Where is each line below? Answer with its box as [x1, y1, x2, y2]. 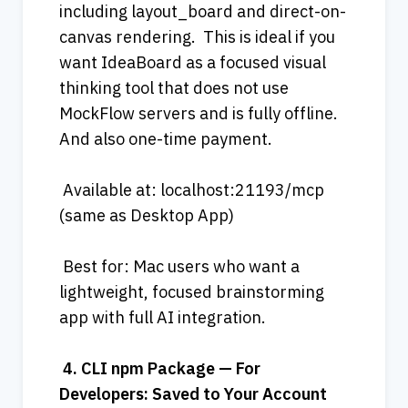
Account [262, 382, 327, 404]
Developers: [59, 382, 148, 404]
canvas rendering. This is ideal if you [59, 25, 335, 47]
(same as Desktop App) [59, 204, 234, 226]
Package [148, 357, 215, 379]
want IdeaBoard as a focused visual [59, 51, 326, 73]
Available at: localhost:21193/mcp [59, 178, 324, 200]
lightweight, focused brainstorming [59, 280, 324, 302]
